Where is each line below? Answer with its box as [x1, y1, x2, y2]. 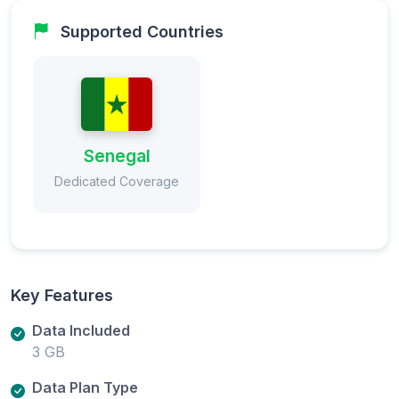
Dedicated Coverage [54, 173, 179, 189]
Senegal [83, 144, 151, 167]
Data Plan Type [32, 378, 138, 396]
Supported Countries [61, 21, 224, 41]
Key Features [11, 285, 113, 305]
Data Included [32, 321, 130, 339]
